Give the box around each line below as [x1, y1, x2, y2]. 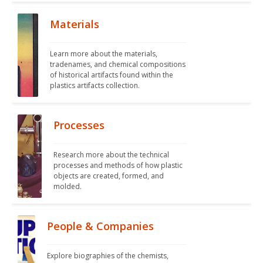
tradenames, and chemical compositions [50, 59, 186, 70]
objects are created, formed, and [53, 171, 164, 181]
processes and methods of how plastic [53, 160, 183, 171]
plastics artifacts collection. [50, 80, 140, 91]
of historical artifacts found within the [50, 70, 174, 80]
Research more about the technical [53, 150, 169, 160]
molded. [53, 181, 83, 192]
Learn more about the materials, [50, 49, 158, 59]
